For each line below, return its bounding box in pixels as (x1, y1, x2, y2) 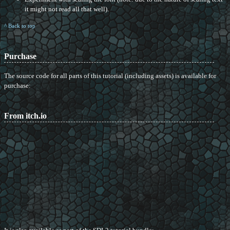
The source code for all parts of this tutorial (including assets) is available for (4, 72, 216, 80)
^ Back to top (4, 23, 35, 29)
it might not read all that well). (25, 5, 109, 13)
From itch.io (4, 111, 47, 121)
